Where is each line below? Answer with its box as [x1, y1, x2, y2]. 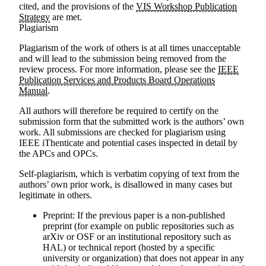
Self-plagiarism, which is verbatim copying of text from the [19, 169, 239, 179]
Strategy [19, 12, 50, 22]
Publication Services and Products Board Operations [19, 75, 215, 85]
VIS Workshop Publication [136, 1, 237, 11]
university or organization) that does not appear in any [43, 253, 244, 263]
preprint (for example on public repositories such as [43, 221, 234, 231]
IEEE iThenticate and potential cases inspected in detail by [19, 138, 237, 148]
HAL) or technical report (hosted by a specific [43, 242, 215, 252]
